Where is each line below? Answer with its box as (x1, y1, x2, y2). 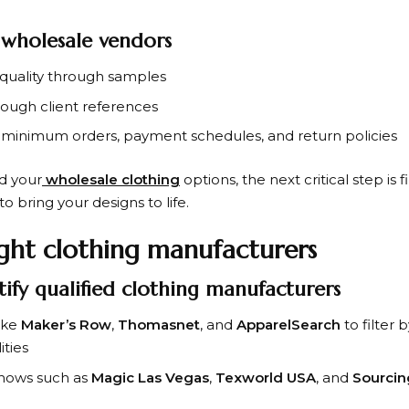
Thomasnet (118, 316, 200, 334)
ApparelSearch (236, 316, 341, 334)
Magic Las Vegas (91, 368, 209, 386)
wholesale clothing (46, 170, 180, 188)
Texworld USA (215, 368, 316, 386)
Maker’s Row (21, 316, 111, 334)
